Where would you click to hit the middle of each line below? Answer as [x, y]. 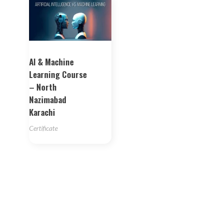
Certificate [43, 128]
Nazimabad [48, 100]
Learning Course [58, 74]
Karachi [42, 112]
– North [43, 87]
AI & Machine [51, 62]
